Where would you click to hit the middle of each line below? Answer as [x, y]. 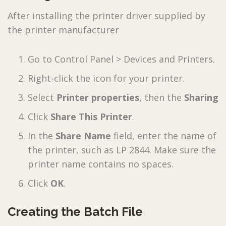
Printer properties [98, 97]
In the [42, 135]
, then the [162, 97]
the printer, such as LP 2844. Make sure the [122, 150]
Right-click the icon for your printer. [106, 78]
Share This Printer [91, 116]
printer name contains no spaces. [101, 164]
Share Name [84, 135]
